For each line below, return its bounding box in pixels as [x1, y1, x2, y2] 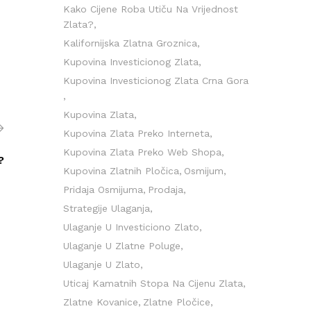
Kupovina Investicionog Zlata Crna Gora [63, 75, 249, 86]
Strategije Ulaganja [63, 203, 150, 214]
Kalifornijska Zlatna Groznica [63, 37, 197, 49]
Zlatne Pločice [143, 296, 210, 308]
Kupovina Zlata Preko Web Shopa [63, 146, 221, 158]
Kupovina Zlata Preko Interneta [63, 128, 210, 139]
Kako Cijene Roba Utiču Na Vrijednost [63, 3, 238, 15]
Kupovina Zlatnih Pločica [63, 165, 179, 176]
